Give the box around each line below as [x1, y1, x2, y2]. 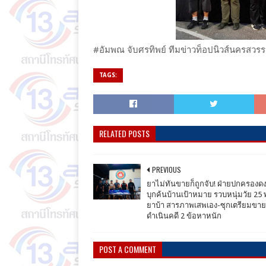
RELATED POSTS [99, 126, 150, 140]
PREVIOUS [152, 164, 181, 175]
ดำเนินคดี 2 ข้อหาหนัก [147, 211, 221, 220]
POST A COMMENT [99, 242, 156, 255]
